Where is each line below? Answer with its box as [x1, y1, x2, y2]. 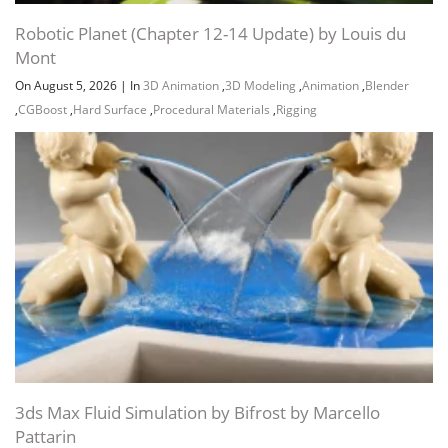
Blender [365, 77, 409, 95]
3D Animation [143, 77, 219, 95]
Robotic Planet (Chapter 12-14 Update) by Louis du [15, 22, 406, 46]
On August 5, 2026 [15, 77, 120, 95]
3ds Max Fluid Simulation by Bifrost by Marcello [15, 400, 380, 424]
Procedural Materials [153, 101, 270, 119]
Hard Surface [73, 101, 147, 119]
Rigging [276, 101, 317, 119]
